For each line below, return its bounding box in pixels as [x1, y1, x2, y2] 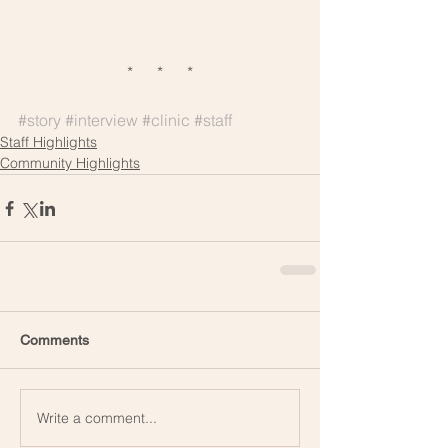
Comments [20, 332, 89, 349]
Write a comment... [37, 408, 157, 427]
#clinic [142, 110, 190, 131]
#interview [65, 110, 138, 131]
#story [18, 110, 61, 131]
